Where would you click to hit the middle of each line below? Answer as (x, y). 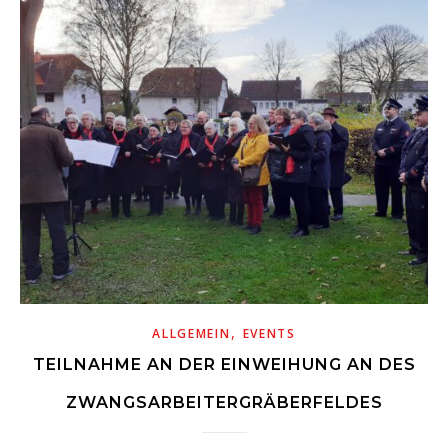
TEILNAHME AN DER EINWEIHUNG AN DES (224, 365)
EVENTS (269, 334)
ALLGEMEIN (191, 334)
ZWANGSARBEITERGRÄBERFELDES (224, 403)
